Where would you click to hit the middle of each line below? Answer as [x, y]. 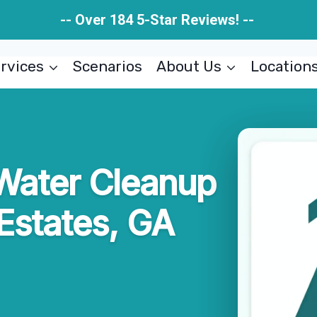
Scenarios [108, 66]
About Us [189, 66]
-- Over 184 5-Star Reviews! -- [158, 20]
